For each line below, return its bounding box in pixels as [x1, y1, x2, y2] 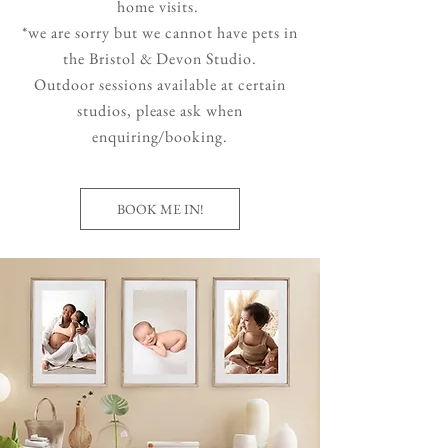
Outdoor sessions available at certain [34, 73, 286, 95]
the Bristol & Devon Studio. [62, 47, 258, 69]
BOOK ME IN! [116, 199, 204, 218]
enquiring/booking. [91, 125, 229, 147]
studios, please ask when [76, 99, 244, 121]
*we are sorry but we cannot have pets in [22, 21, 298, 43]
